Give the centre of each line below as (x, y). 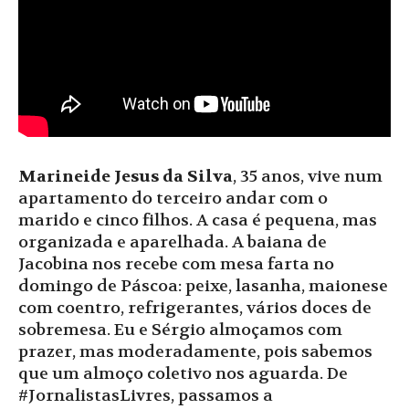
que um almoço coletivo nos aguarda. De (183, 374)
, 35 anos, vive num (308, 177)
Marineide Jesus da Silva (126, 177)
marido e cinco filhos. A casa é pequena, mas (198, 221)
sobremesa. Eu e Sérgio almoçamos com (180, 330)
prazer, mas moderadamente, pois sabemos (195, 352)
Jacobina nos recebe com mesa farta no (176, 265)
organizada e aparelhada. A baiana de (173, 243)
